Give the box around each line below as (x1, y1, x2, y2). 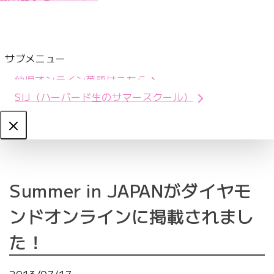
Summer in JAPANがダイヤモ (9, 178, 251, 203)
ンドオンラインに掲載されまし (9, 204, 254, 229)
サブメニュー (5, 50, 66, 65)
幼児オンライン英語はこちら (15, 72, 147, 87)
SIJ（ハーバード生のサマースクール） (15, 89, 194, 104)
